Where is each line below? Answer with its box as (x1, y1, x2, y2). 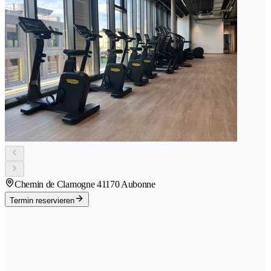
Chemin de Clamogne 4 (15, 178, 102, 189)
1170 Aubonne (101, 178, 155, 189)
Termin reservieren (10, 195, 74, 205)
